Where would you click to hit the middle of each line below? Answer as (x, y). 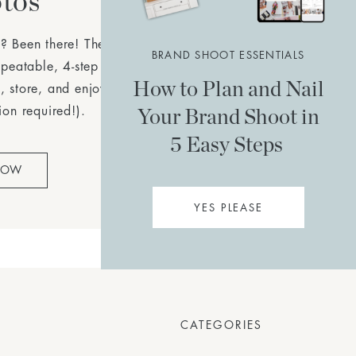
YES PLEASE (228, 208)
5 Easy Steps (228, 144)
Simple (130, 44)
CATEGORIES (221, 325)
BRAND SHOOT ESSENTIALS (228, 55)
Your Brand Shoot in (228, 116)
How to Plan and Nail (228, 88)
